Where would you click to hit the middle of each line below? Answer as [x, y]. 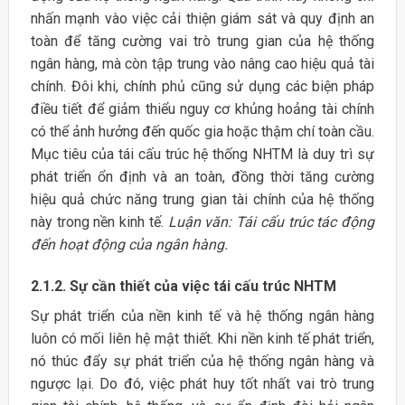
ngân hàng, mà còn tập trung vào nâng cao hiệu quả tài [202, 64]
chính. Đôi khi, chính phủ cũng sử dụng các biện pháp [202, 87]
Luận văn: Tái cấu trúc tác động [271, 222]
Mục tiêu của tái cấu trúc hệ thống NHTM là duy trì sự [202, 155]
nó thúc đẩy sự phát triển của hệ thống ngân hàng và [202, 362]
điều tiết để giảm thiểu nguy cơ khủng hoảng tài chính [202, 109]
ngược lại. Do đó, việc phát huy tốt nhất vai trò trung [202, 384]
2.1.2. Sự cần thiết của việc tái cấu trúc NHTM [183, 287]
